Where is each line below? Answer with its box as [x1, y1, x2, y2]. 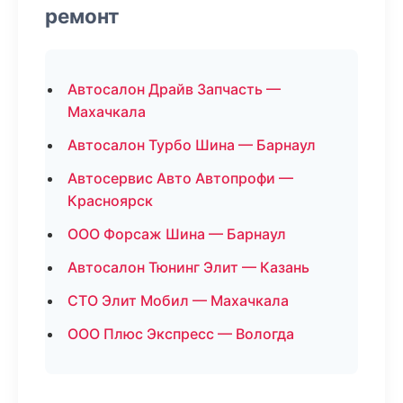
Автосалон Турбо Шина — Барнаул [67, 136, 316, 154]
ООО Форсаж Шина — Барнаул [67, 225, 286, 243]
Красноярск [67, 192, 153, 210]
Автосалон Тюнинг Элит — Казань [67, 258, 309, 276]
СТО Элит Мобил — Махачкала [67, 291, 289, 309]
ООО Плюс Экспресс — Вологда [67, 325, 294, 343]
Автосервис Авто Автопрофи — [67, 169, 293, 187]
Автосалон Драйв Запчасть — [67, 80, 281, 98]
